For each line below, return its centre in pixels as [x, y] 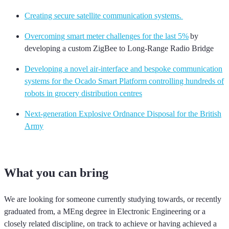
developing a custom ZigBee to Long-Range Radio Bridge [119, 48]
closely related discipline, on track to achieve [77, 223]
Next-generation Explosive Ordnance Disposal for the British [123, 113]
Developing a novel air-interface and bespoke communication [123, 68]
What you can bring [58, 173]
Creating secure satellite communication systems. [104, 15]
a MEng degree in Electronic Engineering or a [130, 211]
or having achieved [181, 223]
